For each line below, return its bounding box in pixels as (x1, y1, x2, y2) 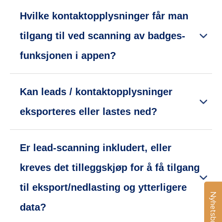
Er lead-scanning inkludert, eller (20, 142, 171, 154)
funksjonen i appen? (20, 50, 116, 61)
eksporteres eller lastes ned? (20, 106, 157, 117)
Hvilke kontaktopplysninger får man (20, 10, 188, 22)
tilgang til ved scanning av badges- (20, 30, 185, 42)
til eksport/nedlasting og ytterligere (20, 182, 187, 193)
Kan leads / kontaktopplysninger (20, 86, 172, 98)
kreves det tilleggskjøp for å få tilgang (20, 162, 200, 173)
